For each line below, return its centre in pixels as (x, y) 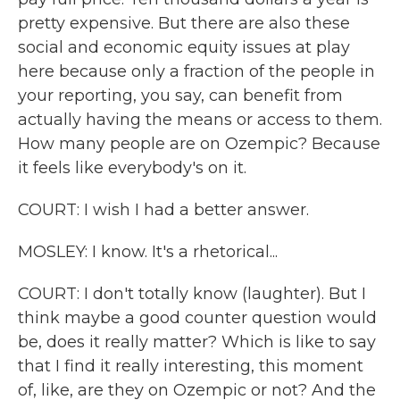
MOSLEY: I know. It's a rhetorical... (148, 252)
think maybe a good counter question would (197, 318)
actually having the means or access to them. (200, 120)
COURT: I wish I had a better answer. (163, 210)
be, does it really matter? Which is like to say (197, 342)
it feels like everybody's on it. (132, 168)
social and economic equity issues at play (184, 47)
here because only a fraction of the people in (196, 71)
